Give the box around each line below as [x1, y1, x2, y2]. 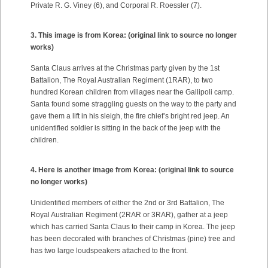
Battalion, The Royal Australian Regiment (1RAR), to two [31, 76, 213, 84]
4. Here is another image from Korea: [31, 166, 159, 174]
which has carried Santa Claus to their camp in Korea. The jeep [31, 223, 235, 231]
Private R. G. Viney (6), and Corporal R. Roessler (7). [31, 1, 202, 10]
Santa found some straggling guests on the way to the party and [31, 100, 236, 108]
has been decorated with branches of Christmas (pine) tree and [31, 234, 235, 243]
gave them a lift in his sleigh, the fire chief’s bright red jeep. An [31, 112, 230, 120]
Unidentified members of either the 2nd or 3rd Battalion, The [31, 199, 224, 207]
